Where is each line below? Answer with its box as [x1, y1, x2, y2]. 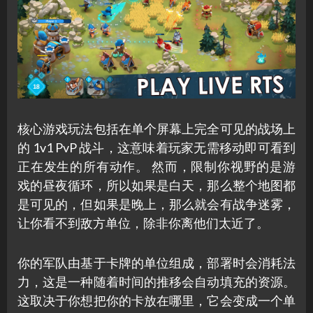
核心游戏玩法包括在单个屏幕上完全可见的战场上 [17, 121, 296, 137]
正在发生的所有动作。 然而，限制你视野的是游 [17, 159, 296, 175]
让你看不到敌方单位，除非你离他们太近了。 [17, 215, 269, 231]
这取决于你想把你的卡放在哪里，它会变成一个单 [17, 293, 296, 309]
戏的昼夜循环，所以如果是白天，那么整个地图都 [17, 177, 296, 194]
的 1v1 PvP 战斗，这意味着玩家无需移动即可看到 [17, 140, 296, 156]
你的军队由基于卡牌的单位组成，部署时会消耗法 [17, 255, 296, 271]
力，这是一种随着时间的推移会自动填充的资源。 [17, 274, 296, 290]
